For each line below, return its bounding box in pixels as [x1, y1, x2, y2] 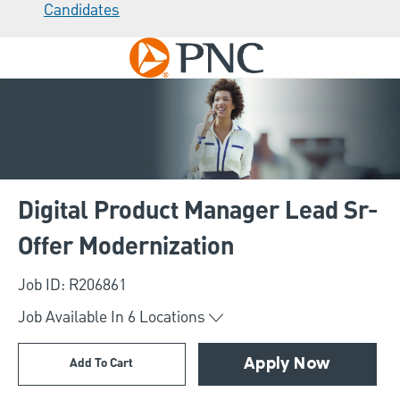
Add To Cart [70, 354, 134, 374]
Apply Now [243, 356, 331, 373]
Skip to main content [145, 36, 255, 55]
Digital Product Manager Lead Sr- [18, 193, 378, 231]
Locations [139, 306, 205, 329]
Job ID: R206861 [18, 274, 127, 297]
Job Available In [18, 306, 124, 329]
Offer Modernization [18, 229, 234, 267]
